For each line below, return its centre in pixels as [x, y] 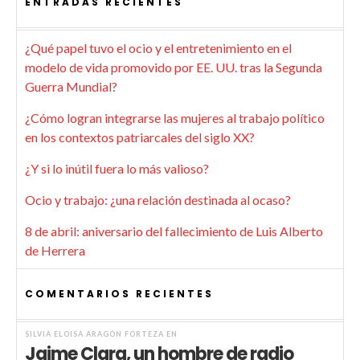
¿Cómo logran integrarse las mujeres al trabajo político [175, 118]
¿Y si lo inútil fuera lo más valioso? [117, 169]
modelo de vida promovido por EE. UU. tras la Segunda [174, 67]
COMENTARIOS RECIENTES [119, 294]
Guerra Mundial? [71, 87]
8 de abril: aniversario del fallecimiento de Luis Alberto [174, 231]
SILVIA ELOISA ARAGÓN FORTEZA [94, 334]
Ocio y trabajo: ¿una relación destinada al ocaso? [158, 200]
